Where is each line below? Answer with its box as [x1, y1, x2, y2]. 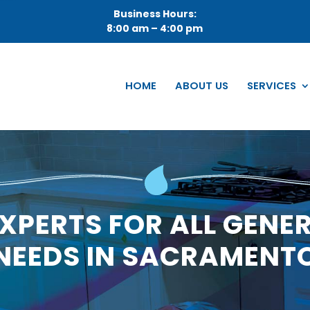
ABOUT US [174, 78, 228, 93]
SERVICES [246, 78, 296, 93]
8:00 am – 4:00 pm [107, 21, 203, 36]
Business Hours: [113, 7, 197, 21]
